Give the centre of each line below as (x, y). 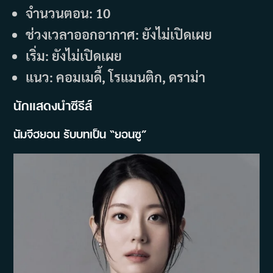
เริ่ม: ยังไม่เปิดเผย (74, 55)
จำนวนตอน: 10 (70, 12)
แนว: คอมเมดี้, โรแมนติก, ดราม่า (116, 76)
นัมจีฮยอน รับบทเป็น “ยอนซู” (80, 133)
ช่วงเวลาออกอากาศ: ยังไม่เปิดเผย (119, 34)
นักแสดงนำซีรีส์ (53, 105)
